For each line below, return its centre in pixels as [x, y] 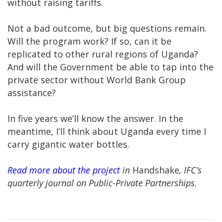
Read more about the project [64, 170]
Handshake [156, 170]
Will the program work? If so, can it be [89, 41]
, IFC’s [191, 170]
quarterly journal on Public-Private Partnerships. [102, 183]
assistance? [32, 92]
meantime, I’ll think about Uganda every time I [107, 131]
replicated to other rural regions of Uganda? [103, 54]
